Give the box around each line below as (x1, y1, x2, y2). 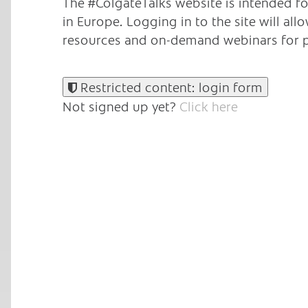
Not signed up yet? (63, 97, 179, 115)
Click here (179, 97, 238, 115)
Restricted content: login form (77, 78, 263, 96)
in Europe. (63, 12, 126, 30)
